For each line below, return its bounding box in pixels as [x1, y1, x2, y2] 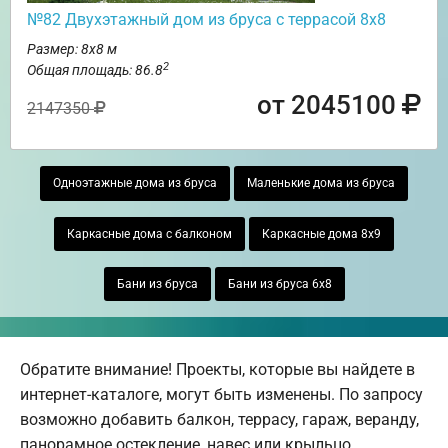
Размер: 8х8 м [27, 41, 117, 58]
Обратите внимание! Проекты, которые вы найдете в [20, 360, 415, 380]
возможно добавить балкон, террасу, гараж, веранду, [20, 410, 419, 430]
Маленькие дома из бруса [247, 176, 395, 191]
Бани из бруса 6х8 [227, 277, 332, 292]
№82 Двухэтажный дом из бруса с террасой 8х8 [27, 10, 386, 30]
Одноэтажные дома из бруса [53, 176, 217, 191]
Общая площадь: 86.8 [27, 62, 163, 79]
